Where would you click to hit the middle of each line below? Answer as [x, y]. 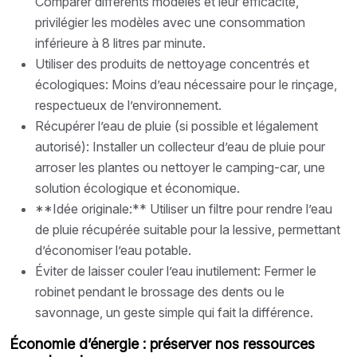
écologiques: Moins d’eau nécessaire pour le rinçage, [186, 84]
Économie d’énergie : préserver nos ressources [162, 343]
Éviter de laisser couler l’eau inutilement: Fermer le [176, 271]
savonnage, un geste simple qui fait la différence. [174, 312]
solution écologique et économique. [137, 188]
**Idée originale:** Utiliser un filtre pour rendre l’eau [184, 208]
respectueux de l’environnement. [128, 105]
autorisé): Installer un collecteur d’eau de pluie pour [180, 146]
